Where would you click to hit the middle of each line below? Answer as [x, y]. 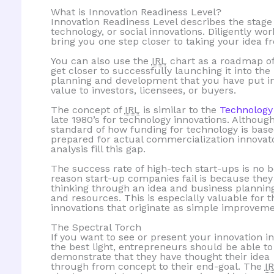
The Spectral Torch [96, 228]
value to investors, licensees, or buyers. [143, 90]
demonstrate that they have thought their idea [160, 257]
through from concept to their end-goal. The [157, 267]
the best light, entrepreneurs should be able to [161, 247]
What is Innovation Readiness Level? [136, 12]
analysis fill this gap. [98, 149]
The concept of [87, 109]
